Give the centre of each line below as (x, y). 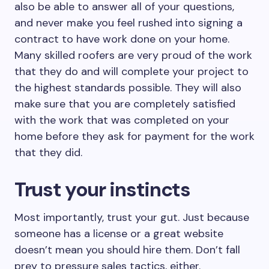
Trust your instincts (102, 189)
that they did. (48, 153)
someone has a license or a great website (119, 234)
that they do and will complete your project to (131, 71)
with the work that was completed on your (122, 120)
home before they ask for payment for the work (134, 136)
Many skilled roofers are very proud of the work (133, 55)
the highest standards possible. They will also (128, 88)
